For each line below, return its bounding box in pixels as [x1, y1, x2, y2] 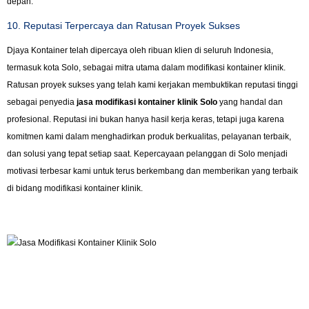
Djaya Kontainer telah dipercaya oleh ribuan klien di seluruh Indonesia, [7, 45, 273, 55]
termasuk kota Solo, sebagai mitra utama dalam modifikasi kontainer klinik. [7, 62, 286, 72]
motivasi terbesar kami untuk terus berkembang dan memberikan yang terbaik [7, 166, 298, 176]
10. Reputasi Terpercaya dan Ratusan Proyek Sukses [7, 19, 240, 31]
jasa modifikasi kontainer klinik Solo [77, 97, 217, 107]
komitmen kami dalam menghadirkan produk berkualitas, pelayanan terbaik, [7, 131, 291, 141]
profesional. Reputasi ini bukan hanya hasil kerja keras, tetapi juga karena [7, 114, 284, 124]
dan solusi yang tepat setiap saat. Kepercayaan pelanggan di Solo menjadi [7, 148, 288, 159]
